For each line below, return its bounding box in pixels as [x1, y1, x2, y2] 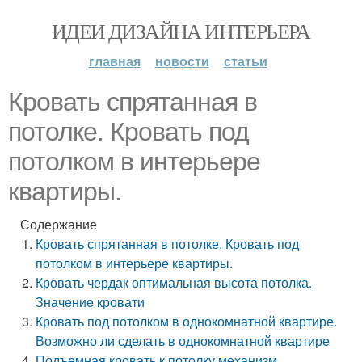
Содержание [20, 215, 97, 234]
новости [154, 52, 209, 70]
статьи [223, 52, 267, 70]
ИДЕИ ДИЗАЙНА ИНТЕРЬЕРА [52, 17, 310, 44]
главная [88, 52, 141, 70]
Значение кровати [36, 293, 145, 311]
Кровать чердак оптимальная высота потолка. [36, 273, 313, 292]
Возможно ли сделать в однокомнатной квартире [36, 331, 330, 350]
